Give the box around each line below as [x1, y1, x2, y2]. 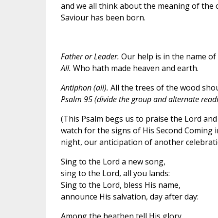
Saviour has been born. [60, 12, 145, 23]
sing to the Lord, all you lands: [60, 167, 170, 179]
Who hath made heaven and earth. [71, 62, 199, 73]
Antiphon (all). [60, 82, 109, 93]
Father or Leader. [60, 51, 119, 62]
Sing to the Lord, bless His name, [60, 179, 181, 190]
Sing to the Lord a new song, [60, 156, 165, 167]
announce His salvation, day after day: [60, 191, 199, 202]
